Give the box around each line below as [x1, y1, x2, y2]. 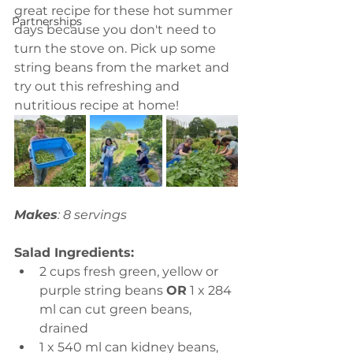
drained [39, 321, 91, 336]
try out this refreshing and [14, 79, 183, 94]
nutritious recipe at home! [14, 98, 179, 113]
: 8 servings [58, 207, 127, 222]
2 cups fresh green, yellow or [39, 264, 221, 279]
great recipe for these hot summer [14, 3, 236, 18]
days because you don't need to [14, 22, 219, 37]
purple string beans [39, 283, 166, 298]
